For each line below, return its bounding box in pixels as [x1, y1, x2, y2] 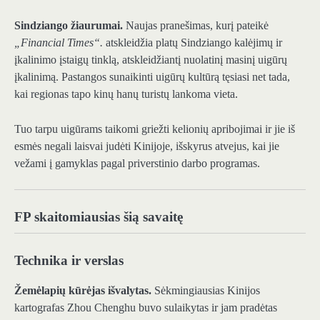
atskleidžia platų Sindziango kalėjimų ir [103, 36, 282, 49]
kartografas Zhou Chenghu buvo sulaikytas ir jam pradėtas [14, 301, 277, 314]
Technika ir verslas [14, 252, 124, 268]
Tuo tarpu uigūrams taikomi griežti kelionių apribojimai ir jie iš [14, 122, 295, 135]
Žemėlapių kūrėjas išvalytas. [14, 284, 151, 296]
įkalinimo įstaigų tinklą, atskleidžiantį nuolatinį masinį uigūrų [14, 54, 287, 66]
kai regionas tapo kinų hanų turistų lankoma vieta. [14, 88, 238, 101]
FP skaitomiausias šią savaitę [14, 209, 183, 224]
